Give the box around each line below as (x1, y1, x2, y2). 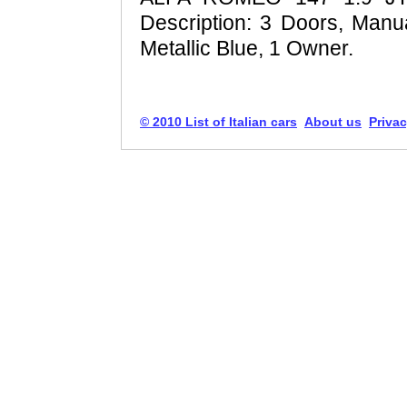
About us (304, 114, 362, 130)
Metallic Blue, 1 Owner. (140, 36, 353, 61)
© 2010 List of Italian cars (140, 114, 297, 130)
